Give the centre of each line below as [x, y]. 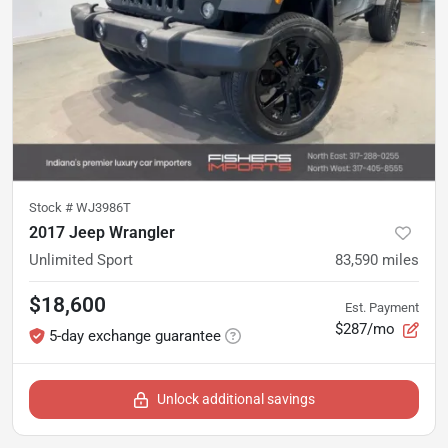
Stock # [52, 207]
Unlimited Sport [81, 259]
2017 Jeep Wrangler [102, 232]
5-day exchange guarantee [135, 335]
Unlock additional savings [236, 398]
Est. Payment [382, 307]
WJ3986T [103, 207]
